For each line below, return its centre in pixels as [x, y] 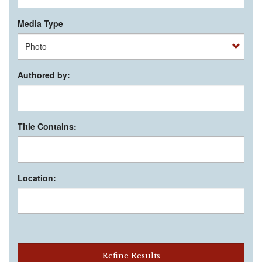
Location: [37, 177]
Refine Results [131, 256]
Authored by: [44, 75]
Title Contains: [47, 126]
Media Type [40, 23]
